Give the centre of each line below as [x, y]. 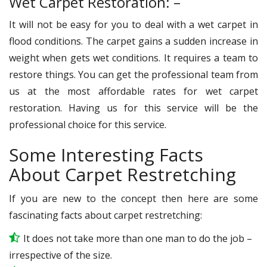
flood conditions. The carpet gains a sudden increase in [133, 41]
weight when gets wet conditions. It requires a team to [133, 58]
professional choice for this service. [88, 124]
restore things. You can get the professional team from [133, 74]
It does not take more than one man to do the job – [138, 238]
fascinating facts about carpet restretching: [105, 215]
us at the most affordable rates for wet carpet [133, 91]
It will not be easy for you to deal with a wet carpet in [133, 24]
